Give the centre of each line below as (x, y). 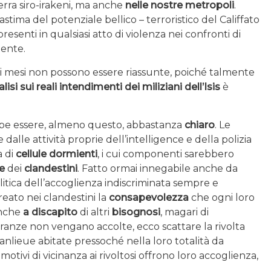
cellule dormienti (57, 154)
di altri (95, 212)
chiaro (200, 125)
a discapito (50, 212)
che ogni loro (222, 197)
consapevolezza (148, 197)
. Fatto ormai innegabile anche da (158, 168)
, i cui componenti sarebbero (166, 154)
